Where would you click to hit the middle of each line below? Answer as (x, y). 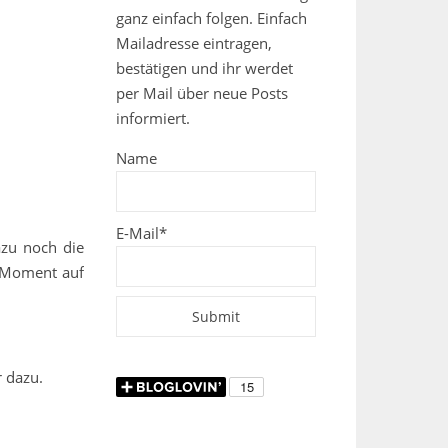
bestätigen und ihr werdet (204, 68)
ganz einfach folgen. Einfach (211, 18)
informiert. (153, 118)
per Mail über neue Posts (202, 93)
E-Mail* (141, 233)
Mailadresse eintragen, (194, 43)
